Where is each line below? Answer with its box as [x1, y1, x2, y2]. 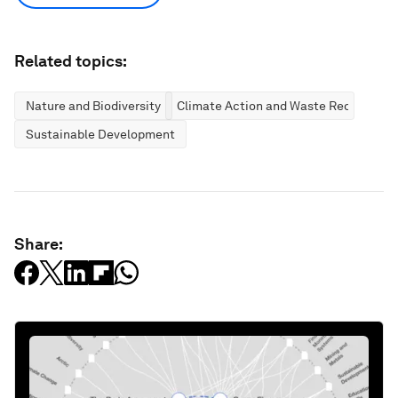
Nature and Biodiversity [26, 99, 161, 113]
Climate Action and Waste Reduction [177, 99, 388, 113]
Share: [14, 235, 63, 253]
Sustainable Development [26, 127, 175, 141]
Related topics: [14, 52, 127, 70]
